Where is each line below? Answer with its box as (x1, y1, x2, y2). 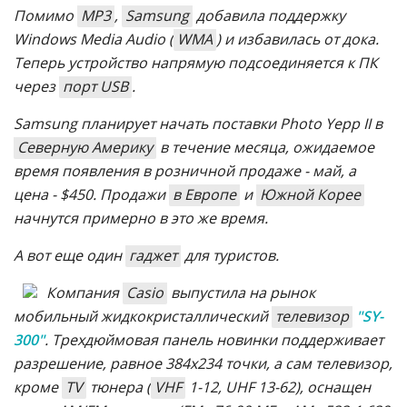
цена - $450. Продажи (14, 184, 169, 204)
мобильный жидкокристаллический (14, 305, 272, 326)
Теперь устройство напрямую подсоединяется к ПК (14, 52, 378, 73)
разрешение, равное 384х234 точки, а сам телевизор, (14, 352, 392, 373)
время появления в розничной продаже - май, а (14, 160, 356, 181)
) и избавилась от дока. (216, 28, 379, 49)
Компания (46, 282, 123, 303)
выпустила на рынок (167, 282, 315, 303)
